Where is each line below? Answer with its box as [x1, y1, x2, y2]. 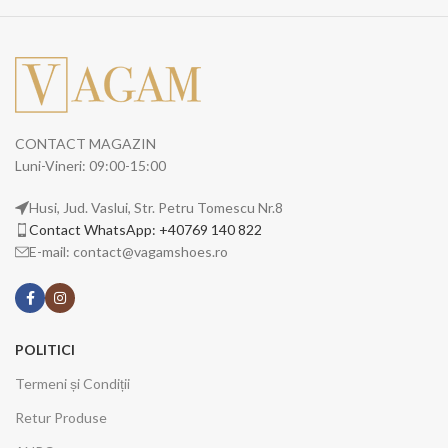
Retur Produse [15, 409, 107, 427]
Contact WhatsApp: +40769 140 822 [29, 221, 262, 239]
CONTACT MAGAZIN [15, 135, 156, 153]
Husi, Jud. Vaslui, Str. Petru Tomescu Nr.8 [29, 199, 283, 217]
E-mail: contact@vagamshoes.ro [29, 243, 228, 261]
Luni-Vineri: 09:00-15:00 [15, 157, 166, 175]
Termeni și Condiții [15, 375, 130, 393]
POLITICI [15, 341, 75, 359]
